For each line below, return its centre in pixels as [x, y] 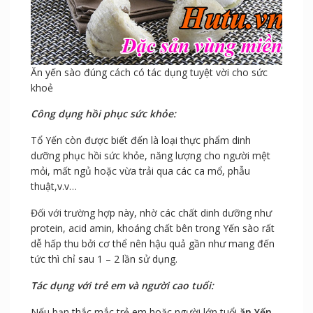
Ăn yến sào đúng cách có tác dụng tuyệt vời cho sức [149, 73]
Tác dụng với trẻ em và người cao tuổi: [122, 286]
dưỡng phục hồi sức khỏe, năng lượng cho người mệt [150, 156]
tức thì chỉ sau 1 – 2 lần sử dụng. [104, 259]
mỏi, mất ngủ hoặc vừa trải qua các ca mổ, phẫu [140, 171]
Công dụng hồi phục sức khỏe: [103, 114]
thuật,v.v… [53, 187]
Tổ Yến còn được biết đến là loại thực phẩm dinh [140, 140]
